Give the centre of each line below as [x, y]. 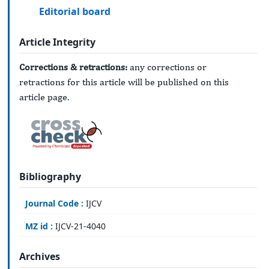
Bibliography [50, 176]
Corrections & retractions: [73, 67]
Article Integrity [57, 42]
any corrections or [167, 67]
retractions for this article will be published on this [124, 82]
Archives [40, 257]
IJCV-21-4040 [79, 226]
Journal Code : [54, 204]
